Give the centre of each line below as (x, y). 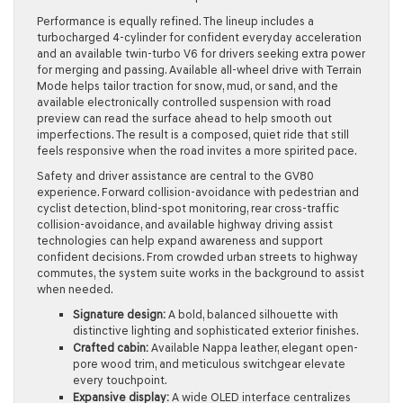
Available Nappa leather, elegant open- (253, 347)
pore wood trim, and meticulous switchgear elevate (209, 363)
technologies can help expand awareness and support (180, 240)
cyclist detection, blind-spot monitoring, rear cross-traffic (188, 208)
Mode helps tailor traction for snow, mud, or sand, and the (188, 85)
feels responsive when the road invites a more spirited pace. (197, 150)
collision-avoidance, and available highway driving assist (185, 224)
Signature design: (119, 314)
